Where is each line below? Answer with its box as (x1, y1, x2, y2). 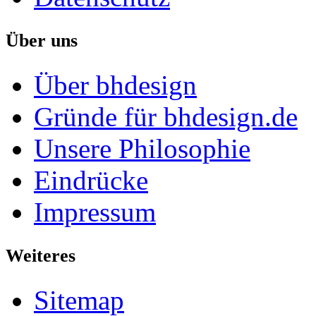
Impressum (34, 197, 156, 228)
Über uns (6, 30, 78, 51)
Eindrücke (34, 165, 148, 196)
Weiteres (6, 245, 75, 267)
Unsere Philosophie (34, 133, 250, 164)
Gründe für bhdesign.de (34, 102, 298, 133)
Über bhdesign (34, 70, 197, 101)
